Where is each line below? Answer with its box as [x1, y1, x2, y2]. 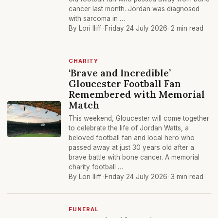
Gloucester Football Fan [69, 77, 181, 90]
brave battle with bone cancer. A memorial [69, 153, 200, 161]
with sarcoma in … [69, 15, 125, 22]
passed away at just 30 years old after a [69, 144, 194, 151]
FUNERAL [69, 206, 99, 213]
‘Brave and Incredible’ [69, 67, 171, 79]
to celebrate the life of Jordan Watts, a [69, 124, 189, 132]
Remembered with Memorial [69, 88, 205, 100]
